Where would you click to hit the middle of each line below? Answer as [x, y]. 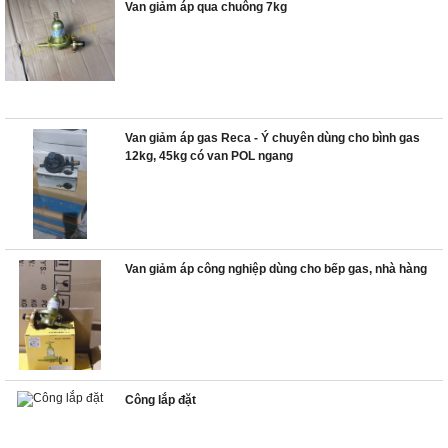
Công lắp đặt [160, 400]
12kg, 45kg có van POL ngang [209, 156]
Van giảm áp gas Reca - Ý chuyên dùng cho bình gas [272, 138]
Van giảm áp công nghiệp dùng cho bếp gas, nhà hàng [276, 269]
